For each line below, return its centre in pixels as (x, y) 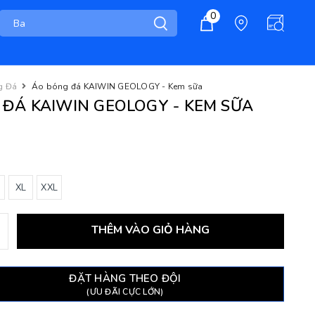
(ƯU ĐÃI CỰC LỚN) (125, 291)
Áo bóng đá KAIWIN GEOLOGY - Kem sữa (117, 86)
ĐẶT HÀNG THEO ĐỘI (125, 278)
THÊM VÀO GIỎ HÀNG (150, 230)
